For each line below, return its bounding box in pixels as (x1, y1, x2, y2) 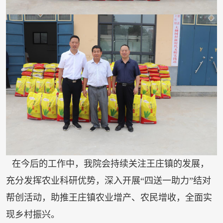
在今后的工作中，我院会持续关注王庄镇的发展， (11, 158, 209, 169)
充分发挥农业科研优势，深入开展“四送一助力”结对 (5, 175, 211, 186)
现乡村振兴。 (5, 209, 60, 220)
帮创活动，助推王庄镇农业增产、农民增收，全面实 (5, 192, 212, 203)
